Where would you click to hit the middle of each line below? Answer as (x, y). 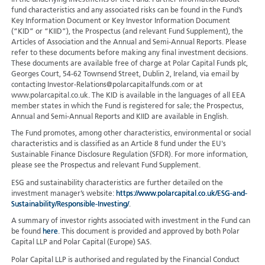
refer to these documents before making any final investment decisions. (129, 54)
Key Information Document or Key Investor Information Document (120, 22)
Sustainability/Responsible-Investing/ (70, 205)
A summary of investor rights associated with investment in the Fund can (130, 222)
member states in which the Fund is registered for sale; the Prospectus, (127, 107)
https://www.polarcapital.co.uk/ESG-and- (181, 194)
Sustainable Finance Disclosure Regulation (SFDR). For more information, (129, 155)
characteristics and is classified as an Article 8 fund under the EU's (118, 145)
